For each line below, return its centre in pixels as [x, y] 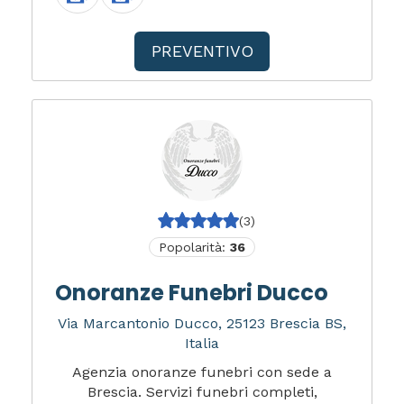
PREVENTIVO [202, 50]
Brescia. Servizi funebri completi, [202, 391]
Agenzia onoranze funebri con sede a [202, 372]
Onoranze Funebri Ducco [192, 292]
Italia [202, 343]
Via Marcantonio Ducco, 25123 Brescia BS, [202, 323]
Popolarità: [194, 247]
